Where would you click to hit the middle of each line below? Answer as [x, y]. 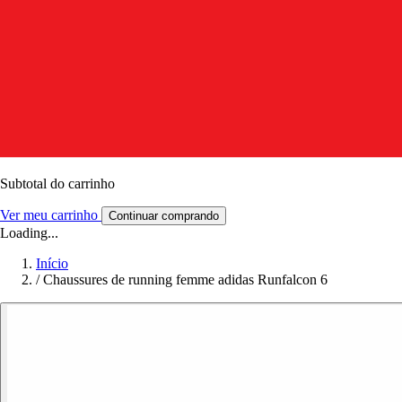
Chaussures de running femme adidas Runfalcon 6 [185, 279]
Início [52, 263]
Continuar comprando [164, 215]
